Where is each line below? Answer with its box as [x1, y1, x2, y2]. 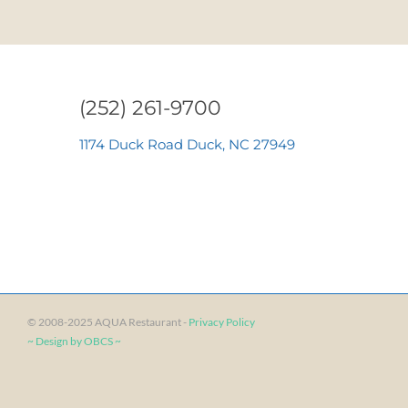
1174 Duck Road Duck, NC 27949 [79, 136, 295, 153]
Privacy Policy [189, 314, 255, 329]
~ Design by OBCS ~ [27, 333, 121, 348]
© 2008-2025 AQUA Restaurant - [27, 314, 189, 329]
